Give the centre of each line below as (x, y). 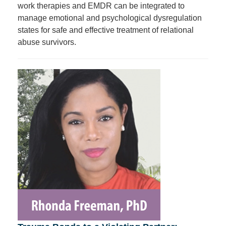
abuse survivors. (47, 42)
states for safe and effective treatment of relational (106, 30)
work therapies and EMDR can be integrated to (101, 6)
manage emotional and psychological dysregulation (110, 18)
